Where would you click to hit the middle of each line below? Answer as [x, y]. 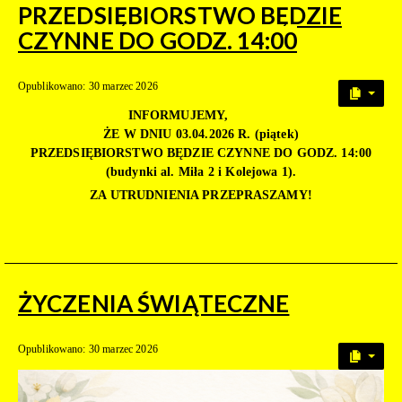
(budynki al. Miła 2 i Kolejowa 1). [201, 171]
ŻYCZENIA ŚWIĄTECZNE [154, 303]
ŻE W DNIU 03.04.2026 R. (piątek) [201, 134]
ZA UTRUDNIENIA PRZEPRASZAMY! [201, 195]
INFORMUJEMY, [178, 115]
